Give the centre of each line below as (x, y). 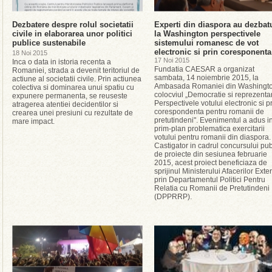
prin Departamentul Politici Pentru (210, 180)
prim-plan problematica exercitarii (209, 129)
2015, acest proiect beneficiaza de (211, 163)
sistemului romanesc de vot (206, 43)
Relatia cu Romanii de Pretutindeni (212, 188)
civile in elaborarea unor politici (72, 34)
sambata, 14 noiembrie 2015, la (206, 78)
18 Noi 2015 (30, 53)
